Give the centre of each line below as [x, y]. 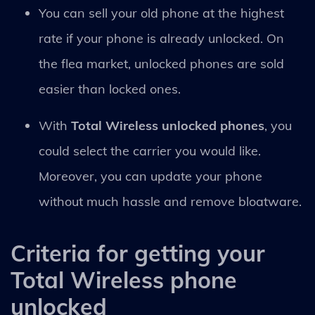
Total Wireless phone [124, 279]
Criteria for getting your [138, 253]
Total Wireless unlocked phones [168, 125]
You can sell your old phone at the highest [161, 13]
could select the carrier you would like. [150, 150]
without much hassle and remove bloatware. [170, 201]
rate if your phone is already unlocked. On [161, 38]
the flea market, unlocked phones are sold [161, 63]
